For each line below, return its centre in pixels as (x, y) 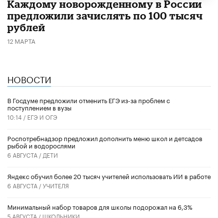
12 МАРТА (21, 40)
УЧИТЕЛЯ (56, 185)
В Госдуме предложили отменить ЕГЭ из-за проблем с (89, 100)
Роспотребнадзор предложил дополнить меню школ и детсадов (105, 138)
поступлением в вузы (39, 107)
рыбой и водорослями (41, 145)
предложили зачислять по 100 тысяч (105, 15)
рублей (26, 27)
